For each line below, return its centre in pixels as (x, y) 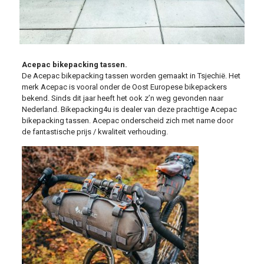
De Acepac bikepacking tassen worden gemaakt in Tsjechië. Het (131, 76)
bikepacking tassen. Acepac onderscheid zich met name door (127, 121)
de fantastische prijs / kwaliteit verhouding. (95, 132)
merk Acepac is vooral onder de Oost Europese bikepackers (124, 87)
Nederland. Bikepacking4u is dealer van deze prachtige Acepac (129, 109)
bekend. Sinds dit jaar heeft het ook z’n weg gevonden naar (122, 98)
